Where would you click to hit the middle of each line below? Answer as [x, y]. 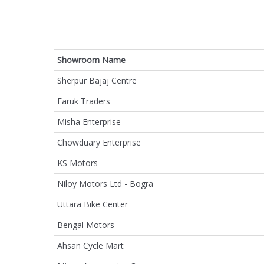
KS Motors [77, 163]
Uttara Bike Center [93, 204]
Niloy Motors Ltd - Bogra [105, 183]
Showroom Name [91, 60]
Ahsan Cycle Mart [90, 245]
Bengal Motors [86, 225]
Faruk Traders [84, 101]
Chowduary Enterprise [99, 142]
